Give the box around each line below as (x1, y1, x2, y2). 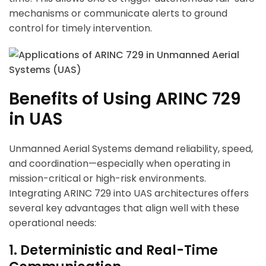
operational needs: (9, 216, 96, 230)
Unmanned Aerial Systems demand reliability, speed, (9, 142, 253, 156)
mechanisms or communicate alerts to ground (9, 7, 227, 21)
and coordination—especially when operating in (9, 157, 230, 171)
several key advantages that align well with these (9, 201, 239, 216)
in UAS (9, 107, 62, 131)
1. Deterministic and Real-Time (9, 241, 218, 260)
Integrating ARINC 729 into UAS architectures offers (9, 186, 249, 201)
